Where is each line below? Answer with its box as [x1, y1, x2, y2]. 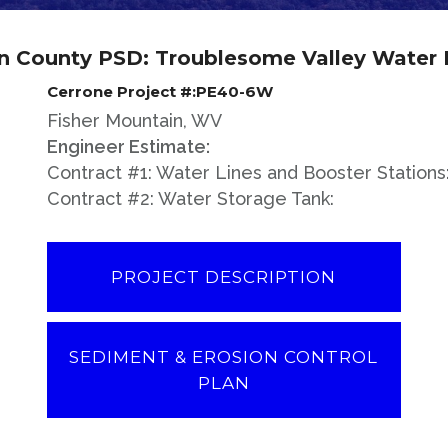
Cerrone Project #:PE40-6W [47, 81, 274, 101]
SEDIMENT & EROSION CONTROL [69, 346, 379, 367]
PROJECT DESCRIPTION [111, 266, 337, 287]
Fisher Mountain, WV [47, 109, 223, 131]
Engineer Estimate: [47, 135, 211, 157]
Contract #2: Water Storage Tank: [47, 187, 335, 209]
